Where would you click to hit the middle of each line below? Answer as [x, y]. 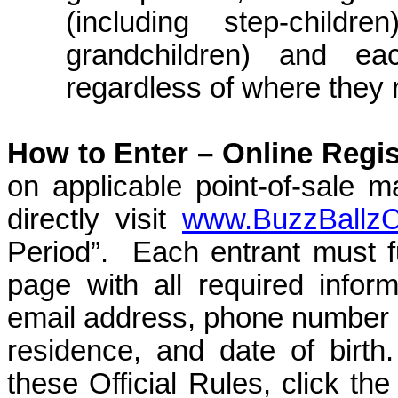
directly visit [95, 219]
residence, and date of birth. [200, 351]
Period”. [58, 252]
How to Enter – [115, 154]
